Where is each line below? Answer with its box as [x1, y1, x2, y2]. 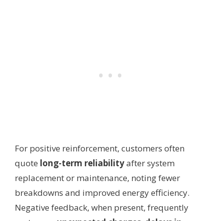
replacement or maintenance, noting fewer [15, 172, 180, 184]
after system [124, 157, 175, 169]
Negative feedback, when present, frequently [15, 201, 188, 213]
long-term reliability [40, 157, 124, 169]
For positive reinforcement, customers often [15, 142, 184, 154]
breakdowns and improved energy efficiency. [15, 186, 189, 198]
